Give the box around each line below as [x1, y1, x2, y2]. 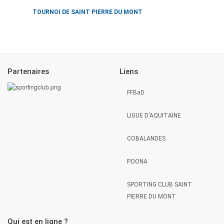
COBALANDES [127, 134, 165, 142]
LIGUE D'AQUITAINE [127, 111, 181, 119]
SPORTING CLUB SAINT [127, 180, 192, 188]
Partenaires [7, 67, 49, 76]
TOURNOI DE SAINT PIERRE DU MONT [32, 8, 142, 15]
